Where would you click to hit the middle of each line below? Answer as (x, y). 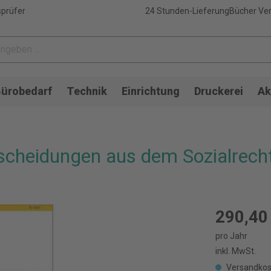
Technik (87, 91)
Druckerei (219, 91)
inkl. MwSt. (236, 251)
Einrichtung (151, 91)
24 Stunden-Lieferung (187, 11)
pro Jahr (231, 236)
